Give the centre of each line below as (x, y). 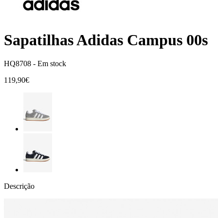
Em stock (52, 64)
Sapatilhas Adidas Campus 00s (106, 40)
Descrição (19, 186)
